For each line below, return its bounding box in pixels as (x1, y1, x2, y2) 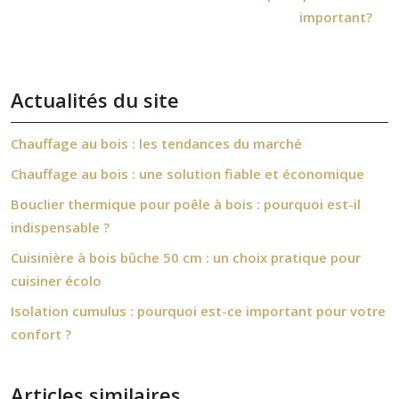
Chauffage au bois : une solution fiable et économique (11, 165, 364, 183)
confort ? (11, 325, 71, 343)
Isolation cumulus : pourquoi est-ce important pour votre (11, 302, 386, 320)
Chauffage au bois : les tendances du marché (11, 134, 302, 152)
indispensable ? (11, 218, 110, 236)
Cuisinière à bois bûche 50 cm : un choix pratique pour (11, 248, 361, 266)
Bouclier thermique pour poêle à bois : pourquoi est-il (11, 195, 361, 213)
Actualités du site (11, 86, 179, 113)
